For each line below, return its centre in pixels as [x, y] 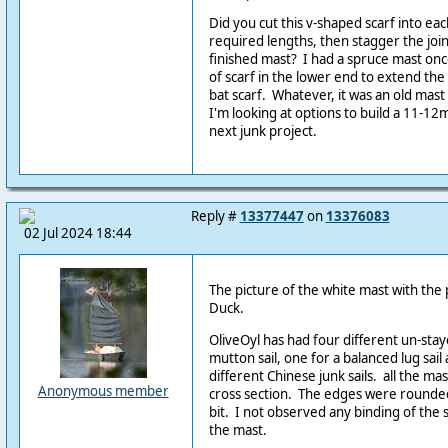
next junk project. [262, 130]
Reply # [215, 216]
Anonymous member [103, 391]
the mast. [237, 429]
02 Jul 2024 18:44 [77, 233]
